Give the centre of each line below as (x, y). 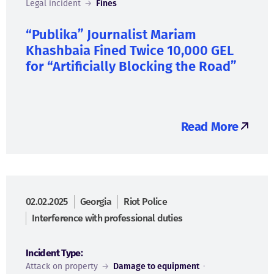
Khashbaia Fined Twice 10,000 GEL (130, 50)
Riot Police (146, 202)
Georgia (96, 202)
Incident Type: (54, 253)
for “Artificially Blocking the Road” (131, 66)
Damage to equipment (156, 266)
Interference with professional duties (107, 218)
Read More (209, 127)
